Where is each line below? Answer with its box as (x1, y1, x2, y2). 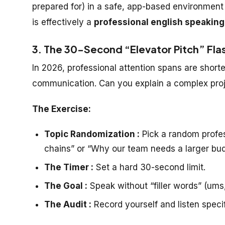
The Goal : (44, 180, 87, 191)
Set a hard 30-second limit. (93, 162, 205, 172)
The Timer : (44, 162, 93, 172)
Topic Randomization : (44, 129, 140, 139)
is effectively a (32, 17, 94, 27)
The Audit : (44, 199, 91, 209)
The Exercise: (32, 103, 91, 114)
